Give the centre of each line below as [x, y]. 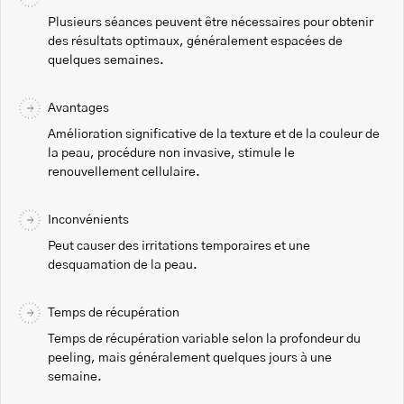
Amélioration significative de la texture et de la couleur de [214, 134]
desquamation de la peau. [123, 265]
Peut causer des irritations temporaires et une [179, 246]
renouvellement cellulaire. [124, 172]
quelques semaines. [106, 60]
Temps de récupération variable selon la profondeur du [204, 339]
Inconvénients [88, 220]
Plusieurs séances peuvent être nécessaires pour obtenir [211, 22]
